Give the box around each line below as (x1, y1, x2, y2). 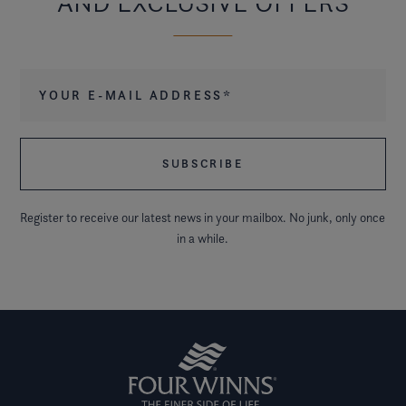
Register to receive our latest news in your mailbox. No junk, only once (20, 208, 386, 225)
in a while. (177, 229, 229, 246)
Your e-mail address (19, 71, 159, 91)
